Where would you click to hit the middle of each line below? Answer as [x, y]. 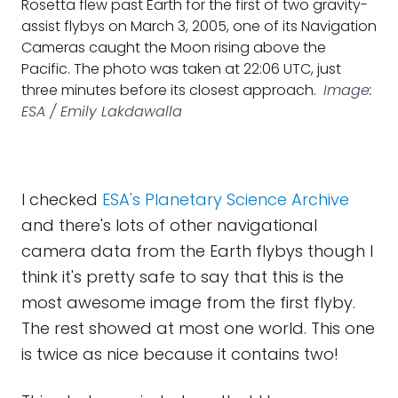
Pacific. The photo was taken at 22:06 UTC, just [181, 69]
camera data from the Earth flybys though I [197, 251]
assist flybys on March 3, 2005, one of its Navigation [199, 26]
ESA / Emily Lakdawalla [102, 111]
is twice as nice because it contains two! [180, 354]
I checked [62, 199]
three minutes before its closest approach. [169, 90]
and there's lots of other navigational [169, 225]
